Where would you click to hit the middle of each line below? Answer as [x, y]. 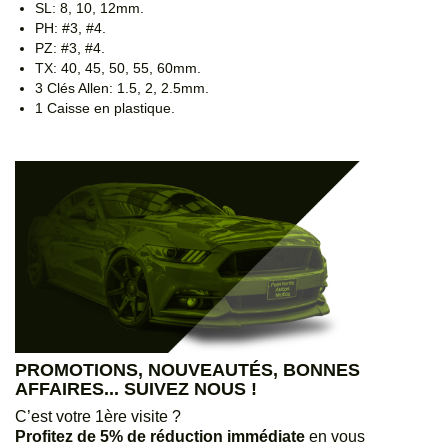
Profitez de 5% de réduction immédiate [160, 437]
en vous [335, 437]
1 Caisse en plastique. [107, 108]
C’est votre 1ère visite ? [98, 417]
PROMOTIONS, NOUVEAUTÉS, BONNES [187, 370]
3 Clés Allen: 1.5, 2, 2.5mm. [122, 88]
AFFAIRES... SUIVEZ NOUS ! [136, 389]
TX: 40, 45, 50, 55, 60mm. [118, 68]
